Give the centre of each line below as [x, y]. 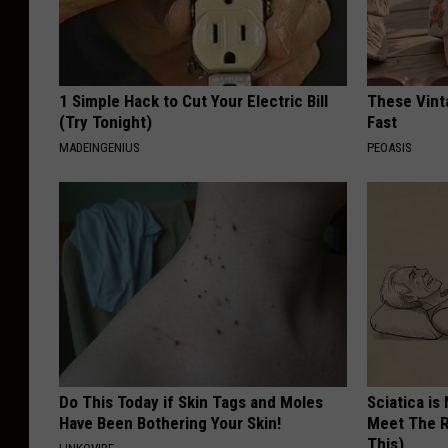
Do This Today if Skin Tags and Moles [191, 401]
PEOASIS [390, 147]
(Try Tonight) [105, 121]
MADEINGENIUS [99, 147]
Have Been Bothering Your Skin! [170, 422]
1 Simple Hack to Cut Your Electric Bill [193, 100]
